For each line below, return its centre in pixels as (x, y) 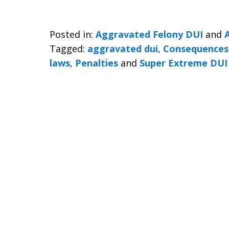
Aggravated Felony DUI (149, 34)
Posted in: (71, 34)
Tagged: (67, 49)
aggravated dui (123, 49)
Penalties (97, 63)
